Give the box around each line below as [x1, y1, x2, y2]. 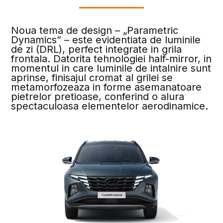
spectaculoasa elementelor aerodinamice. [11, 100, 209, 112]
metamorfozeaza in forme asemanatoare [11, 81, 202, 93]
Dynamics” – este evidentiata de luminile [11, 33, 201, 46]
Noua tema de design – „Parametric [11, 24, 179, 36]
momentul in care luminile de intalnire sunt [11, 62, 212, 74]
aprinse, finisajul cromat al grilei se [11, 71, 173, 84]
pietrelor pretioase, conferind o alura [11, 90, 185, 103]
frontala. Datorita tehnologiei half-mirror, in [11, 52, 212, 65]
